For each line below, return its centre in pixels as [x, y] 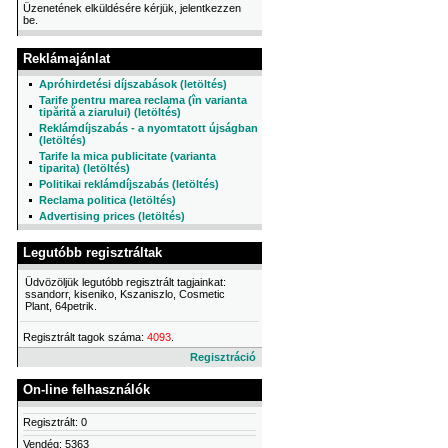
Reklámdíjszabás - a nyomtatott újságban [148, 128]
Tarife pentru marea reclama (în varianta [143, 100]
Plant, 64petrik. [61, 306]
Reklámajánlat [66, 58]
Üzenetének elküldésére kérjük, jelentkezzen [132, 8]
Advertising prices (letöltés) [112, 216]
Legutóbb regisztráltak [92, 252]
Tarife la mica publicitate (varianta [127, 156]
